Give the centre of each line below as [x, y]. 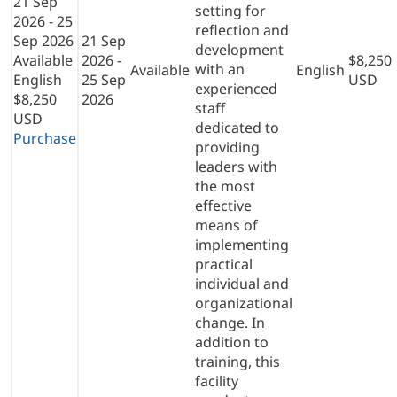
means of [226, 225]
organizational [244, 303]
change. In [230, 322]
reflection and [242, 30]
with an [220, 69]
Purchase [45, 138]
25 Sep [104, 79]
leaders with [236, 166]
